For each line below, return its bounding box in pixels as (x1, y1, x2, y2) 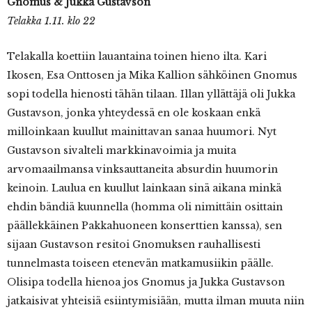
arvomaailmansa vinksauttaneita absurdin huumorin (7, 163, 278, 176)
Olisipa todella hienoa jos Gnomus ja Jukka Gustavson (7, 276, 285, 289)
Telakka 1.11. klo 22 (7, 15, 95, 28)
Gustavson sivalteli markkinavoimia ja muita (7, 144, 236, 157)
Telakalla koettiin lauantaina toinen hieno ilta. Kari (7, 50, 267, 63)
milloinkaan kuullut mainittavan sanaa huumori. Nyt (7, 125, 276, 139)
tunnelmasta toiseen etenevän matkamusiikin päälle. (7, 257, 274, 270)
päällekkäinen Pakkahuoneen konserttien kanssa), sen (7, 219, 282, 233)
